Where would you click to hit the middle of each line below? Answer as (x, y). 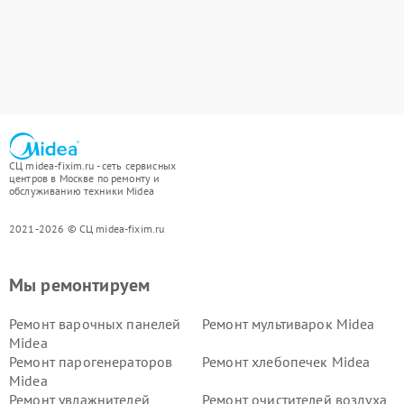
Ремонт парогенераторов (91, 362)
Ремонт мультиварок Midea (289, 324)
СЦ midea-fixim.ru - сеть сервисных (93, 165)
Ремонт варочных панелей (95, 324)
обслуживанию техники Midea (82, 191)
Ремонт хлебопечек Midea (286, 362)
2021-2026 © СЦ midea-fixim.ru (87, 229)
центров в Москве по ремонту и (85, 178)
